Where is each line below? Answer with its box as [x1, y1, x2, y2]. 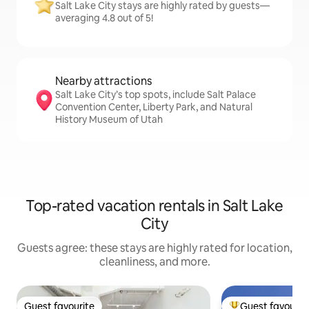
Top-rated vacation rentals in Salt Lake [26, 196, 283, 216]
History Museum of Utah [55, 113, 163, 126]
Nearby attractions [55, 74, 152, 88]
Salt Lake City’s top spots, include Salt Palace [55, 88, 256, 101]
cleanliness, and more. [99, 255, 210, 269]
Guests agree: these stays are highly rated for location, [17, 241, 292, 255]
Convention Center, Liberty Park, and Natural [55, 101, 252, 113]
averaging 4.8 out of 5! [55, 12, 153, 24]
